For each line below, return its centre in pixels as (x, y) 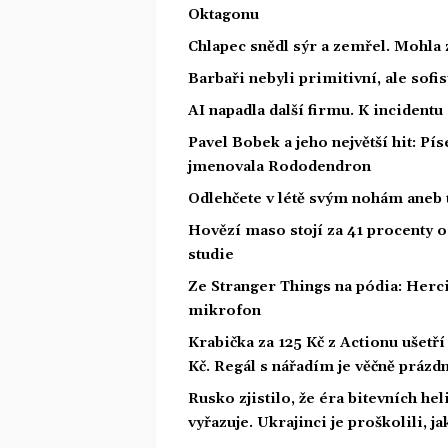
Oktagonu (223, 14)
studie (211, 254)
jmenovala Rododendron (279, 166)
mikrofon (224, 310)
